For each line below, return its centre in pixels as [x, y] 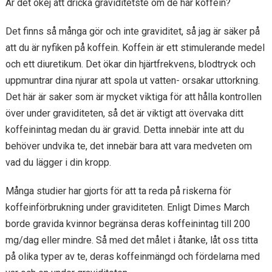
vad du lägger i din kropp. [58, 162]
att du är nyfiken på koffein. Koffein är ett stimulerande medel [135, 48]
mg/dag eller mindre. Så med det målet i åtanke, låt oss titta [131, 240]
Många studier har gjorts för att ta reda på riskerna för [118, 191]
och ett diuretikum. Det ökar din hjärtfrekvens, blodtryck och [130, 64]
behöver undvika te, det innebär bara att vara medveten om [128, 146]
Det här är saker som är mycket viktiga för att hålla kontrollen [133, 97]
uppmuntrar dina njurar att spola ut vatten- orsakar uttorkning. [132, 80]
